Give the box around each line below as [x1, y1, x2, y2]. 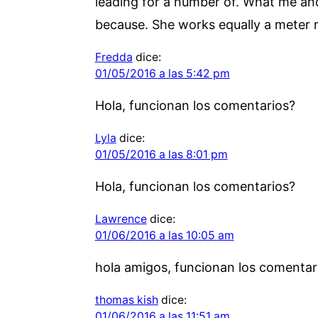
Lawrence [94, 212, 147, 226]
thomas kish [94, 292, 158, 307]
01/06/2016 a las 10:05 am [94, 228, 234, 242]
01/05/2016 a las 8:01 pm [94, 147, 228, 161]
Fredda [94, 50, 133, 64]
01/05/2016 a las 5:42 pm [94, 66, 230, 80]
